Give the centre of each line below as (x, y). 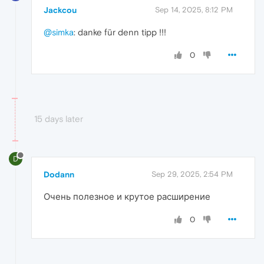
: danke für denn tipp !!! (120, 32)
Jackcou (60, 10)
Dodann (59, 175)
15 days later (59, 118)
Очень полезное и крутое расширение (127, 197)
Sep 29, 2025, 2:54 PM (192, 174)
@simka (59, 32)
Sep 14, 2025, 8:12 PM (194, 9)
